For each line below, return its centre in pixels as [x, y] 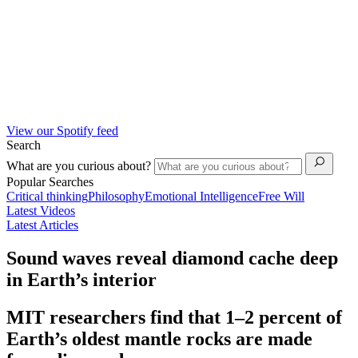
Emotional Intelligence [201, 196]
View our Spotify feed [62, 130]
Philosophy [116, 196]
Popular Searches [50, 181]
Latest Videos [41, 210]
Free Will [281, 196]
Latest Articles [42, 225]
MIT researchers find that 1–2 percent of [174, 318]
